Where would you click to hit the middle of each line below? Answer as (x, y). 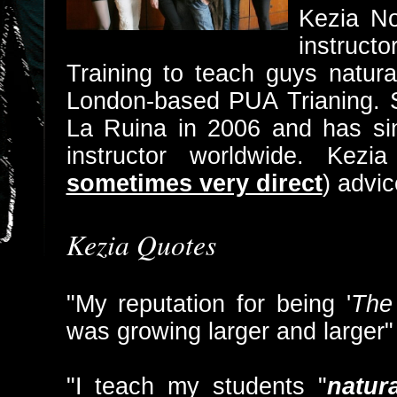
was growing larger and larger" (230, 331)
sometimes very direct (194, 183)
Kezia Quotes (141, 244)
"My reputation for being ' (209, 304)
